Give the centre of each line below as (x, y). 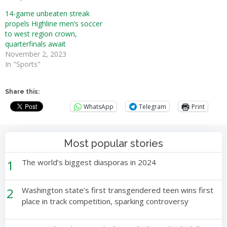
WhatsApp (99, 106)
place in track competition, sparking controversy (105, 201)
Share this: (22, 92)
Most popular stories (113, 143)
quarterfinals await (35, 44)
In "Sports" (23, 64)
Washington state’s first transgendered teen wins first (118, 190)
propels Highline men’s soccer (54, 24)
